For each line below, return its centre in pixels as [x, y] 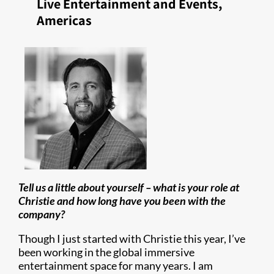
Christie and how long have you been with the [122, 201]
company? [42, 214]
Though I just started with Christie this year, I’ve [132, 239]
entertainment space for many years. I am [116, 265]
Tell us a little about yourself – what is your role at [129, 187]
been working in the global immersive [106, 252]
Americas [64, 20]
